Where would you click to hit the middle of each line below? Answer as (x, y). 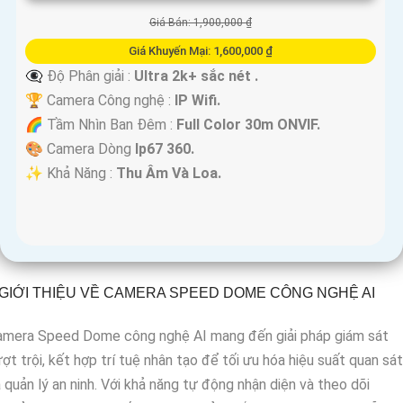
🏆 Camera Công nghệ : (100, 101)
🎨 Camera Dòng (80, 149)
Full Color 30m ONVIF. (248, 125)
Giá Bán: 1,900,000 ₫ (200, 23)
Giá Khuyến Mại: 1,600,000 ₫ (200, 51)
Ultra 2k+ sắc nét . (196, 76)
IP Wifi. (197, 101)
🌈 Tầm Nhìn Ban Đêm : (101, 125)
